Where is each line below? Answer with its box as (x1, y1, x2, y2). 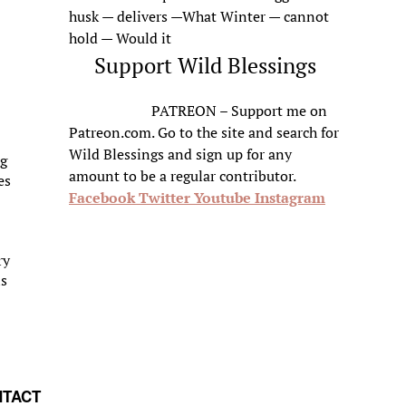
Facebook (69, 188, 135, 208)
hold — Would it (69, 28, 171, 48)
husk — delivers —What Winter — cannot (69, 6, 329, 26)
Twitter (139, 188, 190, 208)
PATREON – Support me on (151, 101, 327, 121)
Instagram (255, 188, 325, 208)
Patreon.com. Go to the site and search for (69, 122, 339, 142)
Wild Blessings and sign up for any (69, 144, 292, 164)
